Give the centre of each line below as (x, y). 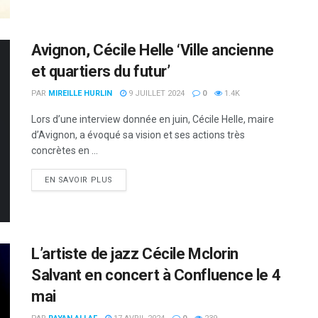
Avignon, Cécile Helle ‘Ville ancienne (153, 50)
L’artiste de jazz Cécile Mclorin (135, 254)
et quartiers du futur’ (101, 71)
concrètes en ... (65, 150)
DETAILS (129, 179)
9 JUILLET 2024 (155, 93)
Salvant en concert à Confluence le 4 (156, 275)
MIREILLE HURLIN (80, 93)
